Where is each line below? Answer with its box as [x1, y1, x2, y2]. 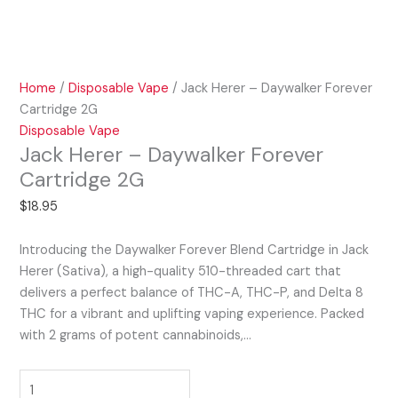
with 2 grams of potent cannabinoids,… [20, 327, 252, 345]
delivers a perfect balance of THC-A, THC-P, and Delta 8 [20, 284, 364, 302]
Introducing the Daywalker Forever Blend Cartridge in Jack [20, 242, 370, 259]
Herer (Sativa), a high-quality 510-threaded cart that [20, 263, 342, 281]
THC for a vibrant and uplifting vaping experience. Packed [20, 306, 365, 323]
